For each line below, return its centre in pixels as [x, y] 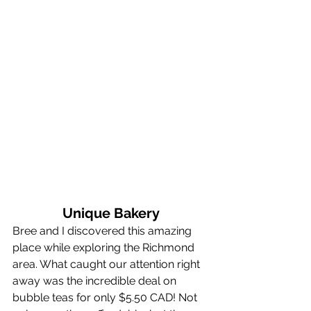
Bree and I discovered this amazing [103, 231]
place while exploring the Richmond [105, 248]
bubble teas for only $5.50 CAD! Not [106, 298]
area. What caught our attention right [108, 264]
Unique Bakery [111, 213]
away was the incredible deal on [96, 281]
